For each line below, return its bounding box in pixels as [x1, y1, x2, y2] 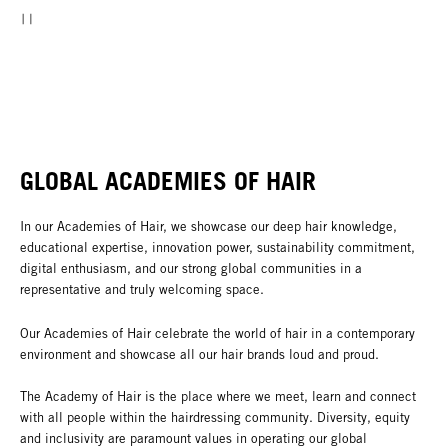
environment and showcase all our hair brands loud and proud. [20, 346, 379, 362]
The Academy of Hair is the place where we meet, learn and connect [20, 388, 416, 404]
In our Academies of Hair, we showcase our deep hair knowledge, [20, 218, 397, 234]
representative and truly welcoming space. [20, 281, 264, 297]
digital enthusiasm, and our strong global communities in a [20, 260, 362, 276]
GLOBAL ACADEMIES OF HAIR [20, 166, 316, 197]
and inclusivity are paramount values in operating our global [20, 430, 367, 446]
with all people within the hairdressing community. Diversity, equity [20, 409, 410, 425]
